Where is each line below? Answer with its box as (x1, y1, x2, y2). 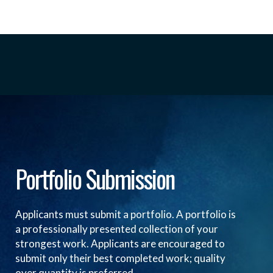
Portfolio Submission (15, 160, 174, 197)
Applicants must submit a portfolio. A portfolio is (15, 208, 236, 221)
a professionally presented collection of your (15, 222, 218, 235)
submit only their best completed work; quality (15, 252, 225, 264)
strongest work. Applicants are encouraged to (15, 237, 225, 250)
